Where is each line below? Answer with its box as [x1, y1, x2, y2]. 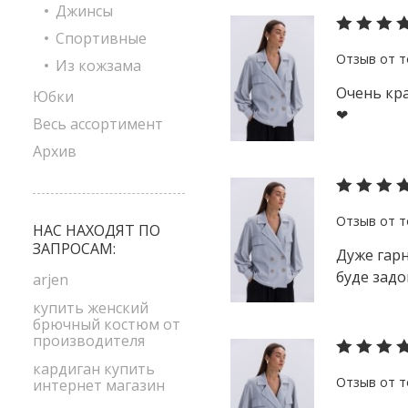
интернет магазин [33, 375, 165, 395]
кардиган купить [33, 359, 155, 379]
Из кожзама [56, 56, 141, 76]
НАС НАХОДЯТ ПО [33, 220, 160, 240]
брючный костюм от [33, 314, 180, 334]
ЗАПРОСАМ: [33, 239, 116, 259]
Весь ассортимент [33, 114, 163, 134]
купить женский [33, 298, 148, 318]
